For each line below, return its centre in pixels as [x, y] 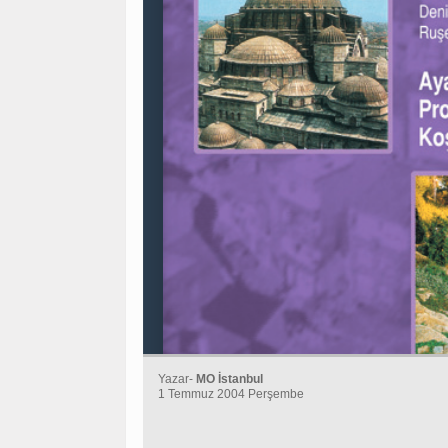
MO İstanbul [229, 379]
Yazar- [177, 379]
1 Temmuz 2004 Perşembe [231, 394]
